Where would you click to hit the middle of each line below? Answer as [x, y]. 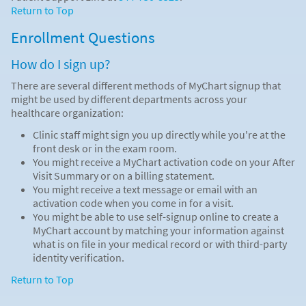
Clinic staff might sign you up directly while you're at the [159, 134]
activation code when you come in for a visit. [133, 203]
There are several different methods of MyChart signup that [146, 85]
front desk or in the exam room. [105, 148]
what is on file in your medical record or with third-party [160, 244]
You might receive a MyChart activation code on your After [164, 162]
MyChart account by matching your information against [158, 230]
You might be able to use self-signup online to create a [156, 216]
